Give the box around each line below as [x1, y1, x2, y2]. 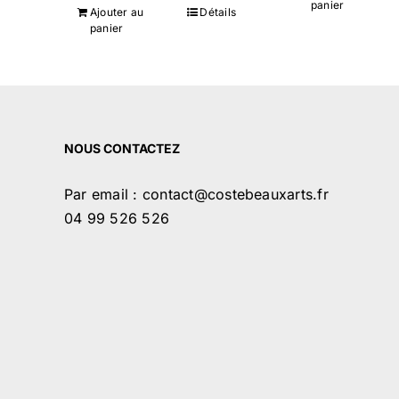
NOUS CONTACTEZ [64, 141, 180, 156]
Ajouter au [90, 5, 144, 19]
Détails [199, 5, 236, 19]
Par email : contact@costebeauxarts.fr [64, 185, 329, 203]
